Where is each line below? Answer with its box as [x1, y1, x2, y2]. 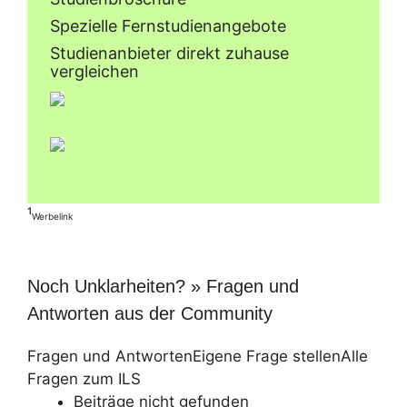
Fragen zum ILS [27, 369, 141, 388]
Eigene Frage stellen [193, 346, 341, 365]
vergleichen [50, 61, 139, 81]
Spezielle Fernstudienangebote [50, 15, 286, 35]
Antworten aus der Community [27, 303, 273, 323]
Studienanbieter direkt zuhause [50, 43, 289, 63]
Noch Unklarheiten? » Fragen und [27, 275, 299, 296]
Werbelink [32, 211, 73, 222]
